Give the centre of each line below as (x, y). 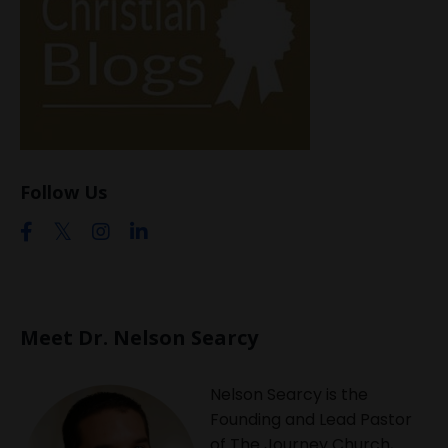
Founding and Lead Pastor (311, 420)
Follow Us (63, 192)
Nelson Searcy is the (289, 395)
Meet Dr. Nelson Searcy (139, 338)
